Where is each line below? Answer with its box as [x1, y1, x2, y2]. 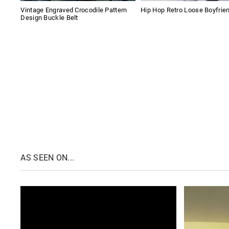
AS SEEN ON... [20, 153, 75, 163]
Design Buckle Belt [20, 14, 78, 22]
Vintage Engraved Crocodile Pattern [20, 6, 127, 14]
